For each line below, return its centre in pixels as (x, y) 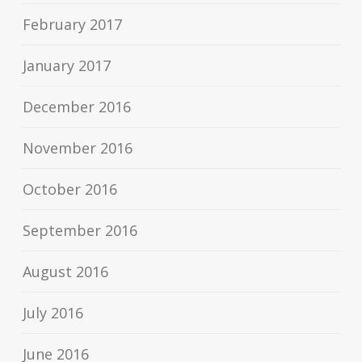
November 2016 (78, 147)
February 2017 (73, 24)
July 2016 (53, 312)
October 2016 (70, 189)
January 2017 (67, 65)
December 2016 (77, 106)
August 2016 (66, 271)
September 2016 (80, 230)
